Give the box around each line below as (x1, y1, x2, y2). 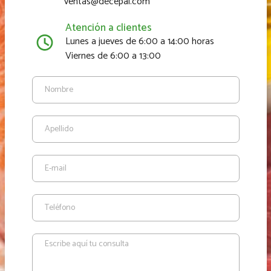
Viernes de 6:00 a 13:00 (65, 47, 161, 64)
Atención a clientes (65, 19, 152, 36)
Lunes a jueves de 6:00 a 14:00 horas (65, 33, 214, 50)
